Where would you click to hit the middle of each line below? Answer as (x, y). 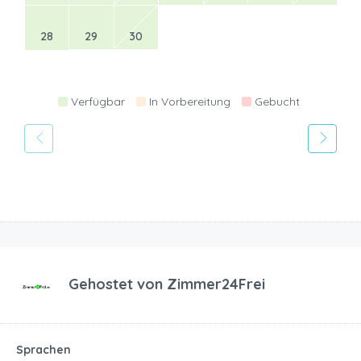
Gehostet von (118, 284)
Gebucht (277, 101)
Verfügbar (98, 101)
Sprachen (44, 349)
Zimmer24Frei (216, 284)
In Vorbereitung (189, 101)
